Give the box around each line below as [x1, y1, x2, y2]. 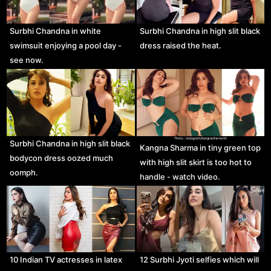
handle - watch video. [139, 171, 220, 181]
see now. [10, 54, 44, 65]
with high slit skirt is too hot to [139, 157, 252, 167]
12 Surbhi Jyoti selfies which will [139, 255, 259, 265]
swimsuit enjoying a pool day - [10, 40, 122, 50]
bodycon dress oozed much [10, 152, 114, 163]
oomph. [10, 167, 39, 177]
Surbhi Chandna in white [10, 25, 102, 36]
